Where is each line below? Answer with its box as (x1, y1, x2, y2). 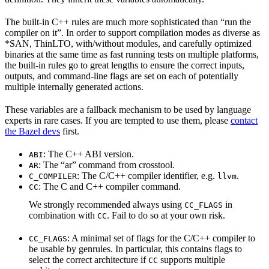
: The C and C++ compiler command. (38, 181, 181, 192)
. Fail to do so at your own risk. (107, 210, 225, 220)
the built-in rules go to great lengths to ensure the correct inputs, (5, 59, 244, 70)
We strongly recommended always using (29, 199, 184, 210)
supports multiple (158, 254, 225, 265)
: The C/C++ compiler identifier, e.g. (77, 170, 217, 181)
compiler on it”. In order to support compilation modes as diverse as (5, 27, 260, 38)
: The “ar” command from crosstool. (38, 159, 175, 170)
